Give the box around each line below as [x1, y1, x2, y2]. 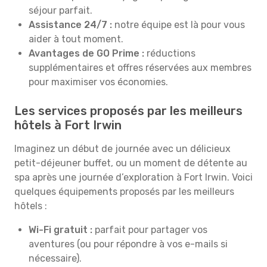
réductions [144, 48, 195, 59]
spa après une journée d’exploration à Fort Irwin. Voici [14, 172, 253, 183]
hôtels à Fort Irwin [14, 118, 122, 132]
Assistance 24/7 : [29, 19, 112, 30]
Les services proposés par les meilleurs [14, 104, 243, 118]
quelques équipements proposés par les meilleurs [14, 186, 234, 197]
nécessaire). [29, 253, 82, 264]
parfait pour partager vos [92, 224, 207, 235]
